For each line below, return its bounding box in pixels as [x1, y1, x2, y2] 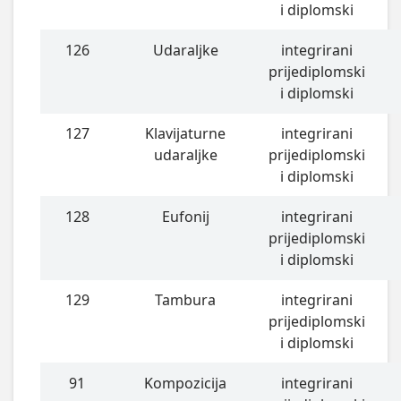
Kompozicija [144, 373, 227, 394]
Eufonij [161, 207, 209, 227]
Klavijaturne [145, 124, 226, 144]
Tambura [155, 290, 217, 311]
